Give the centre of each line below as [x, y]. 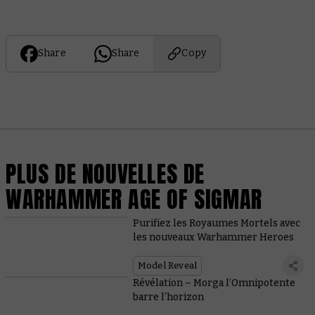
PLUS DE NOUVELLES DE [105, 174]
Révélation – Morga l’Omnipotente [214, 283]
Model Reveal [167, 265]
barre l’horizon [168, 297]
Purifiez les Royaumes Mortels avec [216, 223]
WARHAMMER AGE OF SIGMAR [134, 199]
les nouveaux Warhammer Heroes [213, 237]
